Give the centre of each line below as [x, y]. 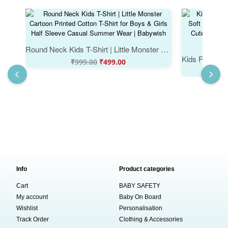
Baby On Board [140, 197]
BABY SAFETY [140, 186]
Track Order [33, 220]
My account [32, 197]
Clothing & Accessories [151, 220]
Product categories [147, 169]
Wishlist [27, 208]
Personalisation [141, 208]
